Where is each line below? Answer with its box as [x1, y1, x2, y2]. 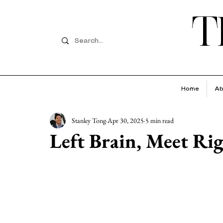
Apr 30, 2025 [108, 115, 144, 125]
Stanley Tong [72, 115, 106, 125]
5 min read [145, 115, 174, 125]
